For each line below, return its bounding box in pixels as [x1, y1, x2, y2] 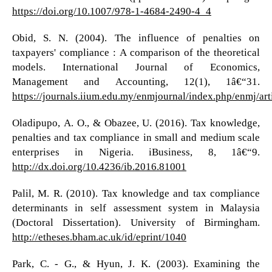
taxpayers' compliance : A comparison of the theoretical [12, 46, 260, 57]
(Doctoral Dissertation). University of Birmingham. [12, 216, 260, 227]
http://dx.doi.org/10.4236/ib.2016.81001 [12, 160, 186, 171]
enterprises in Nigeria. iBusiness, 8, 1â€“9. [12, 146, 260, 157]
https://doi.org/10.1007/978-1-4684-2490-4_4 [12, 5, 211, 16]
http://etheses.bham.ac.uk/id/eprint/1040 [12, 231, 186, 242]
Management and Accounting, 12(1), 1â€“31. [12, 75, 260, 86]
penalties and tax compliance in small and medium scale [12, 131, 260, 142]
